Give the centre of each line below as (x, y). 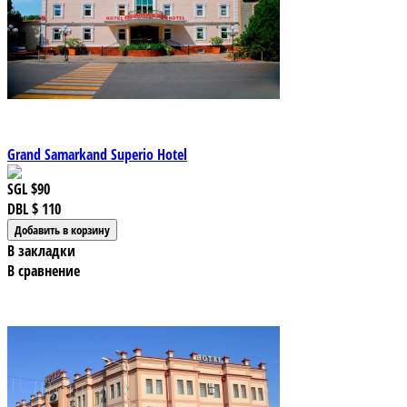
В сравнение (44, 271)
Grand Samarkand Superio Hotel (97, 155)
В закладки (41, 251)
